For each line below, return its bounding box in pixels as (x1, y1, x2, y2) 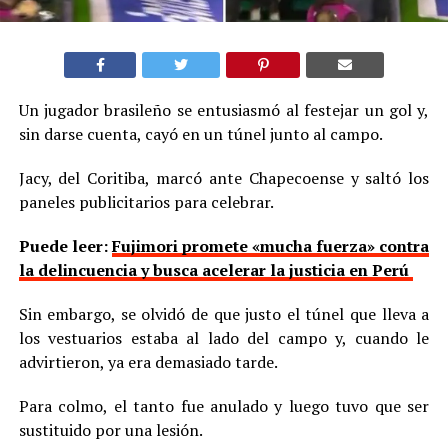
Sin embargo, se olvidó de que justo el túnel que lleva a (18, 302, 430, 325)
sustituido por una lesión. (18, 418, 203, 441)
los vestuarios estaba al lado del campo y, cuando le (18, 326, 430, 349)
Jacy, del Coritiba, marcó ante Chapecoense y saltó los (18, 166, 430, 189)
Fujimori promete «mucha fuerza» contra (111, 234, 429, 257)
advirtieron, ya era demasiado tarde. (18, 350, 278, 373)
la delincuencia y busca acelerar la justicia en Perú (18, 258, 413, 281)
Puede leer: (18, 234, 112, 257)
